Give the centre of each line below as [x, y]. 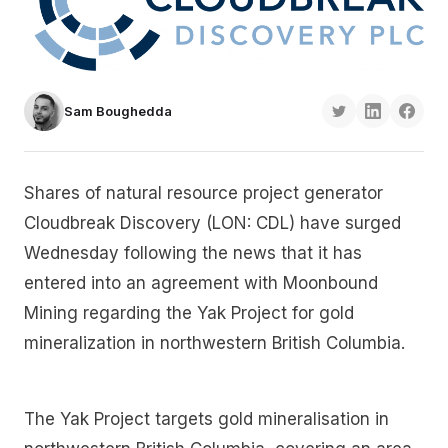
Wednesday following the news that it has [193, 253]
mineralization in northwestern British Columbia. [214, 343]
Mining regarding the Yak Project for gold [189, 313]
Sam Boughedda [118, 111]
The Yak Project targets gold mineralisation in [206, 418]
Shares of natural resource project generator [203, 193]
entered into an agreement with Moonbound [201, 283]
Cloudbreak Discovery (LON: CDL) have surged [212, 223]
